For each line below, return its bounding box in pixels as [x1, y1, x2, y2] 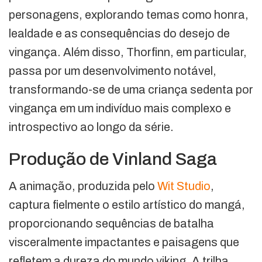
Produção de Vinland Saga [9, 149, 220, 168]
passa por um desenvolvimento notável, [9, 64, 216, 77]
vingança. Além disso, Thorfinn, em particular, [9, 45, 247, 58]
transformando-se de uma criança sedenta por [9, 82, 253, 96]
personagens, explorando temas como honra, [9, 8, 249, 21]
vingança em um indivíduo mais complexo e [9, 101, 231, 115]
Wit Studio [157, 179, 211, 192]
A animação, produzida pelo [9, 179, 157, 192]
